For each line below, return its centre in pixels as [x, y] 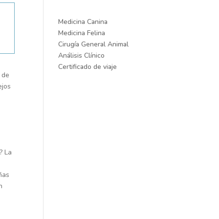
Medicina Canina [83, 22]
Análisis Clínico [82, 55]
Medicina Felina [82, 33]
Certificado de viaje [88, 67]
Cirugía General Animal [94, 44]
